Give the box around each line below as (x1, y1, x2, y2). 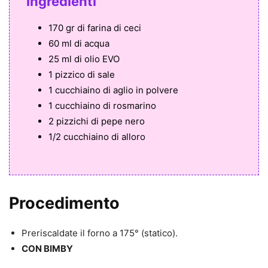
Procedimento (9, 193, 120, 214)
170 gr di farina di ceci (48, 22, 141, 34)
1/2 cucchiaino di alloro (48, 131, 145, 143)
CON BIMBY (22, 243, 73, 255)
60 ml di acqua (48, 38, 109, 50)
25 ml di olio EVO (48, 53, 120, 65)
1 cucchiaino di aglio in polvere (48, 84, 178, 96)
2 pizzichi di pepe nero (48, 115, 145, 127)
